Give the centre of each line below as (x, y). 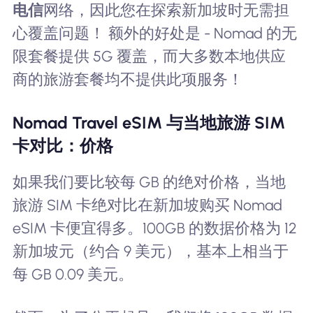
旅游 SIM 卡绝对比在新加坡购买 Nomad (147, 205)
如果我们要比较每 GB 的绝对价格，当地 (149, 182)
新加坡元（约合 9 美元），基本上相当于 (150, 252)
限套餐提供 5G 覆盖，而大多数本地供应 (149, 57)
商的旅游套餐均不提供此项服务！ (128, 80)
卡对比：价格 (63, 145)
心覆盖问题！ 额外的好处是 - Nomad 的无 (154, 34)
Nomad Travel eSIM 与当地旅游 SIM (148, 122)
